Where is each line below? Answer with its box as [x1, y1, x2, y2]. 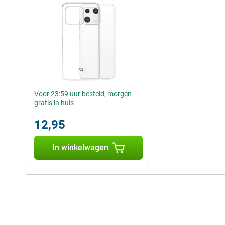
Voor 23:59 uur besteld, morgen [34, 90, 132, 98]
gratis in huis [34, 99, 74, 107]
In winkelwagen [52, 143, 108, 153]
